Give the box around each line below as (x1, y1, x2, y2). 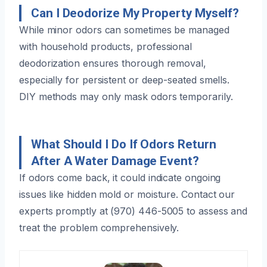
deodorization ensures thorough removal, (19, 57, 206, 69)
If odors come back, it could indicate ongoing (19, 171, 221, 184)
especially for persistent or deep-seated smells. (19, 73, 230, 86)
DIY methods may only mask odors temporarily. (19, 90, 233, 103)
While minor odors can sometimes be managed (19, 23, 229, 36)
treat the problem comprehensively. (19, 221, 179, 234)
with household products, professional (19, 40, 193, 52)
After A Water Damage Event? (31, 153, 199, 168)
